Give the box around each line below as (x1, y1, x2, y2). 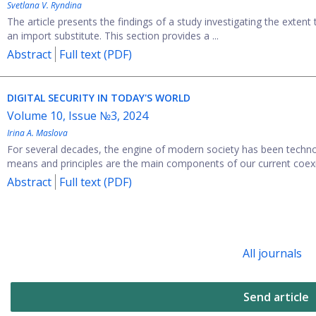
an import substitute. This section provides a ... (7, 29, 219, 42)
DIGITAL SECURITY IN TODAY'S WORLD (7, 91, 190, 104)
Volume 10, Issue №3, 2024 (7, 108, 148, 123)
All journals (243, 245, 303, 261)
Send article (243, 289, 309, 305)
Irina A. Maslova (7, 127, 68, 139)
